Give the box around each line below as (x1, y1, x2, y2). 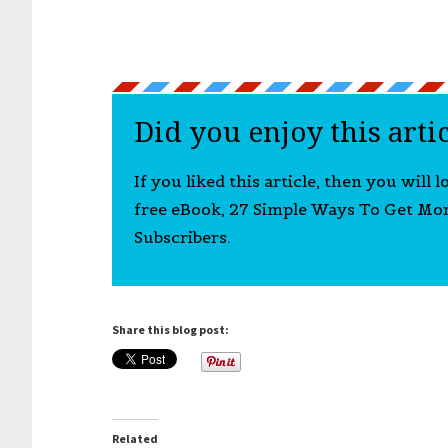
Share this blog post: (112, 322, 229, 337)
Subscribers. (133, 227, 231, 247)
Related (112, 431, 158, 446)
